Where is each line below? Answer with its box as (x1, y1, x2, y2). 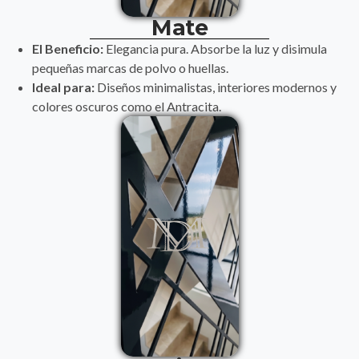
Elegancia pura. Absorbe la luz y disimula (103, 40, 327, 56)
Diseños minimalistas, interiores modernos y (95, 79, 337, 95)
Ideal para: (32, 79, 95, 95)
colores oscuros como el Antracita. (32, 98, 221, 114)
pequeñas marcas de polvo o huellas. (32, 59, 228, 75)
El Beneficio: (32, 40, 103, 56)
